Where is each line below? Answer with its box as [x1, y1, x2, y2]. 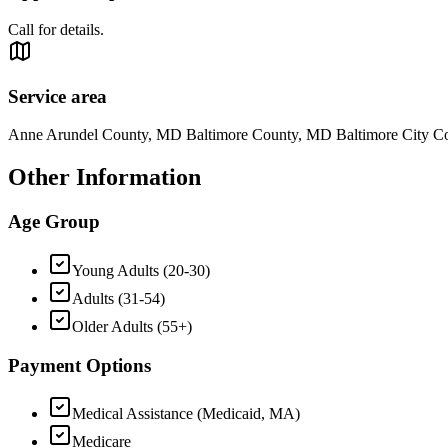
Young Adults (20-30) [72, 262, 210, 279]
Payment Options [8, 354, 151, 376]
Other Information [8, 164, 201, 191]
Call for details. [8, 21, 104, 39]
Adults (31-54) [72, 290, 165, 307]
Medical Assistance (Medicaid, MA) [72, 405, 300, 423]
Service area [8, 85, 107, 107]
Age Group [8, 211, 100, 233]
